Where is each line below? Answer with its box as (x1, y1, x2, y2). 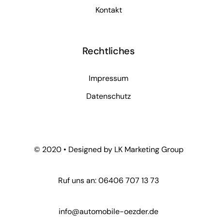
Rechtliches (82, 45, 135, 58)
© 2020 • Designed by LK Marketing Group (33, 144, 184, 155)
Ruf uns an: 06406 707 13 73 (58, 175, 159, 186)
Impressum (89, 73, 128, 83)
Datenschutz (86, 91, 131, 101)
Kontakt (95, 4, 122, 15)
